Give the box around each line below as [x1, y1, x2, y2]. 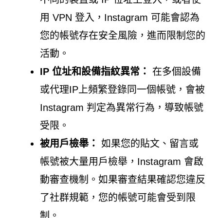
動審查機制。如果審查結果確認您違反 [39, 174, 205, 185]
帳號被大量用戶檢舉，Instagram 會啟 [39, 156, 203, 167]
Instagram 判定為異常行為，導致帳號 [39, 102, 203, 113]
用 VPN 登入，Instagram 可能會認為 [39, 12, 200, 23]
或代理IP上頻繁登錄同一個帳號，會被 [39, 84, 205, 95]
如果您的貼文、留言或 [98, 138, 199, 149]
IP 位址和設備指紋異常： [39, 66, 149, 77]
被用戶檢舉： [39, 138, 98, 149]
